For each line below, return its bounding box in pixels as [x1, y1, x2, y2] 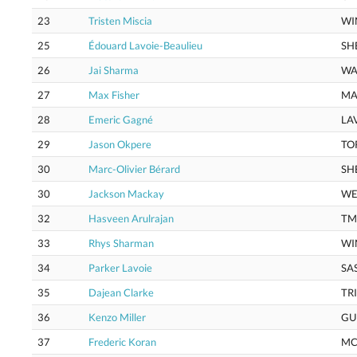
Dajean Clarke [88, 286, 154, 299]
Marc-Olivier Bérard [88, 163, 180, 175]
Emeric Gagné [88, 113, 153, 126]
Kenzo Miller [88, 311, 146, 324]
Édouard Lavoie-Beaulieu [88, 39, 202, 52]
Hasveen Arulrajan [88, 212, 174, 225]
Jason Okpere [88, 138, 151, 151]
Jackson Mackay [88, 187, 164, 200]
